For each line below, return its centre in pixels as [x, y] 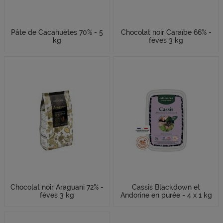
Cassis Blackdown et [166, 187]
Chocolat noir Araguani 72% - [57, 187]
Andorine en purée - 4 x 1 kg [166, 195]
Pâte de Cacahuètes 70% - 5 [57, 32]
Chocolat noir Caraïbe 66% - [166, 32]
